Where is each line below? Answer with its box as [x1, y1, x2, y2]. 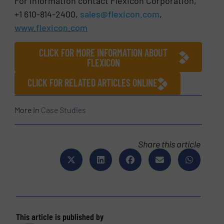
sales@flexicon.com [80, 8, 160, 20]
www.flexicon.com [14, 22, 88, 33]
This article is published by [15, 211, 103, 222]
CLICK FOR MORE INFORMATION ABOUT [39, 46, 167, 58]
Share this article [138, 138, 201, 150]
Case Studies [41, 105, 86, 115]
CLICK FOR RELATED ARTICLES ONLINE [27, 76, 158, 88]
